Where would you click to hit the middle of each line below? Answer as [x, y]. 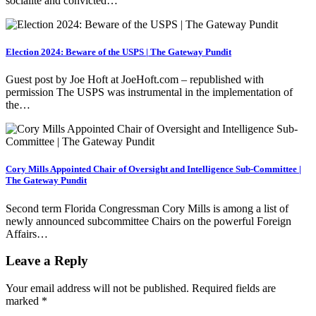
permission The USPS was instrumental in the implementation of [149, 92]
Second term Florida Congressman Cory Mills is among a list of [147, 208]
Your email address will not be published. [97, 288]
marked [24, 301]
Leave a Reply [47, 261]
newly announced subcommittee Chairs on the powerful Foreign [148, 221]
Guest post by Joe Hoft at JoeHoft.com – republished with [135, 80]
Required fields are [234, 288]
